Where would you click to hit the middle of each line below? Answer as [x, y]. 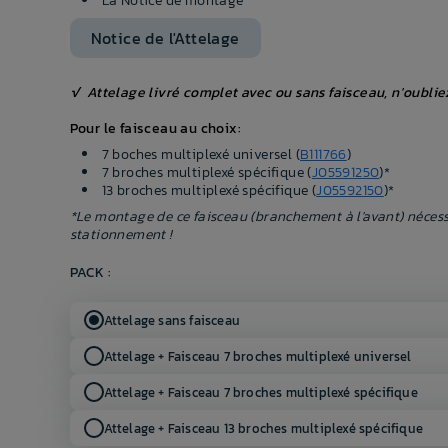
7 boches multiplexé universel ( [200, 155]
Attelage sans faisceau [171, 320]
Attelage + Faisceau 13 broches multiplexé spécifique [263, 428]
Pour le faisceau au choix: [155, 129]
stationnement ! [121, 235]
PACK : [90, 273]
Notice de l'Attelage [165, 38]
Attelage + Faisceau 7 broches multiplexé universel [257, 356]
